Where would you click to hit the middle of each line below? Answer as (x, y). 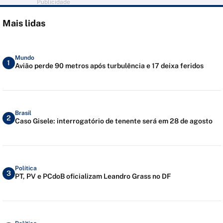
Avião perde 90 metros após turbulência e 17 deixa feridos (109, 65)
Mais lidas (24, 23)
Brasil (23, 113)
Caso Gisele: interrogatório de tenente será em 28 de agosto (113, 121)
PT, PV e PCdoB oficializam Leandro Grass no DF (93, 176)
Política (26, 168)
